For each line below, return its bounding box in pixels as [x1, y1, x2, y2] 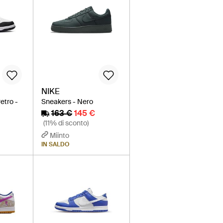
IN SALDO [41, 140, 70, 149]
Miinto [50, 131, 70, 140]
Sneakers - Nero [41, 97, 94, 107]
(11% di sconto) [43, 118, 89, 128]
